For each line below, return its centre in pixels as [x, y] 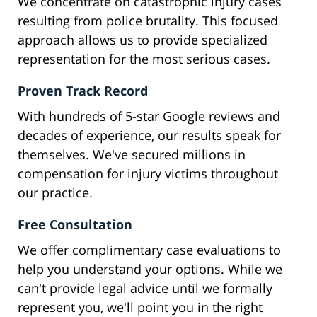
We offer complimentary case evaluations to [149, 250]
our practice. [55, 193]
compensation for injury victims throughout [148, 174]
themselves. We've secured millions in [132, 155]
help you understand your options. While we [150, 269]
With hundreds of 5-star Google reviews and [149, 116]
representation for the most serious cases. [144, 59]
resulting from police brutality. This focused [148, 21]
